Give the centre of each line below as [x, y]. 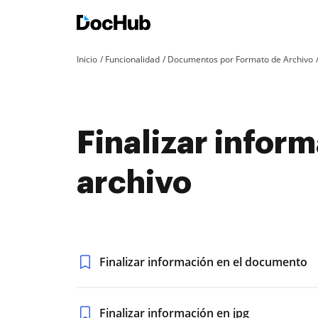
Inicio [87, 59]
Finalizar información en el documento [203, 262]
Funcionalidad [132, 59]
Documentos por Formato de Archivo [240, 59]
